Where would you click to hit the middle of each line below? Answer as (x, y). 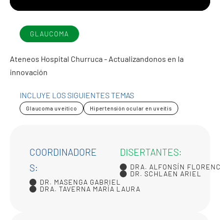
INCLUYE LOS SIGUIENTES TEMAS (77, 95)
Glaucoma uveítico (52, 108)
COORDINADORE (63, 152)
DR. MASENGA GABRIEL (80, 182)
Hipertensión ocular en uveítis (131, 108)
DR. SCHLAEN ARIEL (166, 173)
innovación (29, 72)
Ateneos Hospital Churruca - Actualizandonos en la (97, 59)
